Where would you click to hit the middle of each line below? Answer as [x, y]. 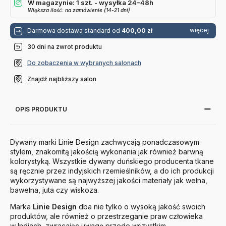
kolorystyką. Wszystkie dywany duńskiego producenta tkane [112, 161]
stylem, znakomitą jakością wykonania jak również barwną [107, 152]
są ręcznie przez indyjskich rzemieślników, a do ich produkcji [112, 171]
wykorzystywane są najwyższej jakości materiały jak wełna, [109, 181]
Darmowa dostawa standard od [74, 31]
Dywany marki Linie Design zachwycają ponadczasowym [105, 142]
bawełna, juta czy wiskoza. [54, 190]
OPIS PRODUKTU [41, 109]
